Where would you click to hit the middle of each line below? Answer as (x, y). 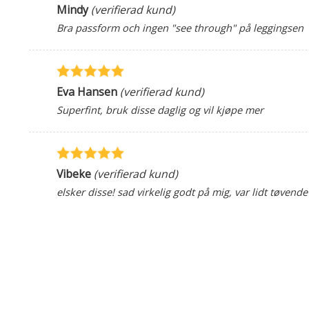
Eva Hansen (87, 91)
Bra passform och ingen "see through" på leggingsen (180, 27)
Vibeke (74, 174)
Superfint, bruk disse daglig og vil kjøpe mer (160, 109)
